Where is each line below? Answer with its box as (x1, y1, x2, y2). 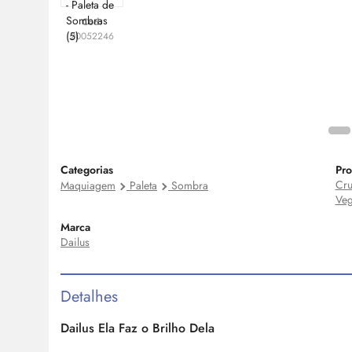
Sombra (171, 178, 208, 194)
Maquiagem (60, 178, 115, 194)
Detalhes (60, 285, 118, 309)
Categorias (60, 162, 113, 178)
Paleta (130, 178, 157, 194)
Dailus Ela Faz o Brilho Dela (60, 319, 214, 338)
